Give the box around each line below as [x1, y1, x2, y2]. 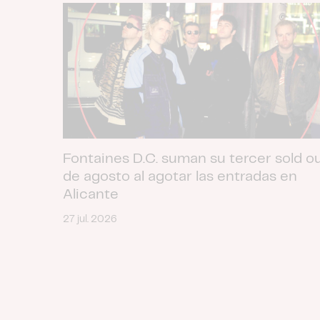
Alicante [63, 187, 119, 201]
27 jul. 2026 [63, 214, 117, 224]
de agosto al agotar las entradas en [63, 169, 297, 184]
